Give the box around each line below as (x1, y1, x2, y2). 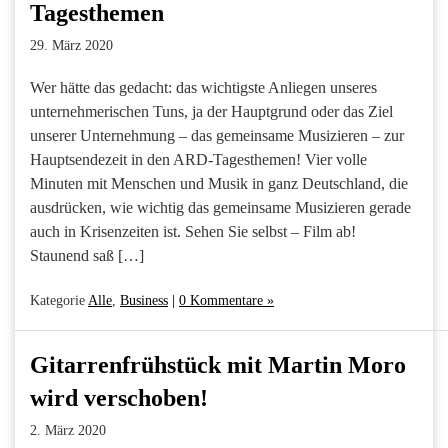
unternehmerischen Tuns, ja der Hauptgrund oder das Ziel (30, 102, 393, 120)
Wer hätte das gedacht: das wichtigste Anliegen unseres (30, 78, 377, 96)
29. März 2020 (30, 37, 113, 53)
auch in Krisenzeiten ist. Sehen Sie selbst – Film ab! (30, 222, 356, 240)
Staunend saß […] (30, 246, 144, 264)
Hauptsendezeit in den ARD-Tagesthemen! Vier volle (30, 150, 367, 168)
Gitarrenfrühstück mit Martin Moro (30, 351, 406, 378)
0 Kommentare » (179, 292, 274, 308)
